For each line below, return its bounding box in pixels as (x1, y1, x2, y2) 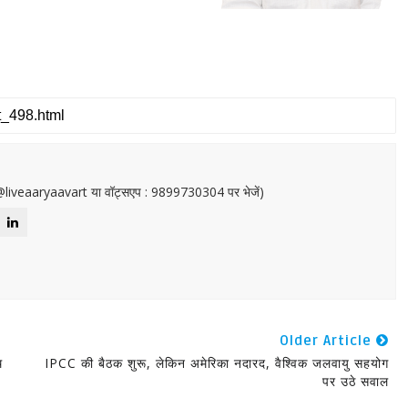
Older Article (279, 332, 376, 349)
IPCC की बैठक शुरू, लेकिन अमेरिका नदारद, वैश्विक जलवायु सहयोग (44, 354, 389, 372)
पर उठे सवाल (321, 372, 389, 390)
